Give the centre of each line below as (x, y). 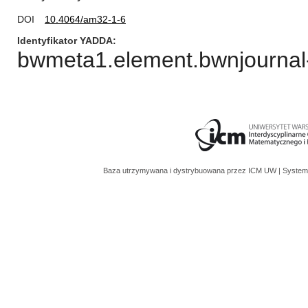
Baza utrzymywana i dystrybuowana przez (176, 170)
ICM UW (263, 170)
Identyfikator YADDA (65, 41)
